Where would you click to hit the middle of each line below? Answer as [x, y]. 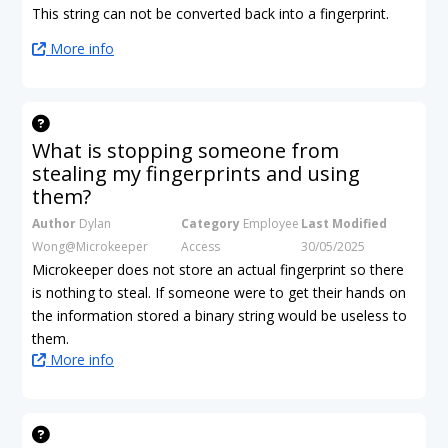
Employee [269, 223]
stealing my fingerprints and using [196, 173]
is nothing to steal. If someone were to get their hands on [219, 292]
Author [54, 223]
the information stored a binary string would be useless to [219, 315]
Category [210, 223]
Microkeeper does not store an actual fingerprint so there [218, 269]
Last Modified [344, 223]
